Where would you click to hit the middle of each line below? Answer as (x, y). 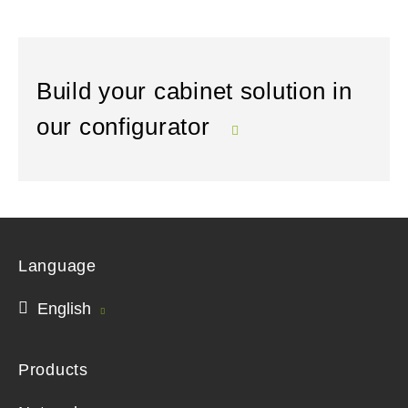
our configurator (127, 127)
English (64, 309)
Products (53, 370)
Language (57, 266)
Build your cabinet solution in (194, 91)
